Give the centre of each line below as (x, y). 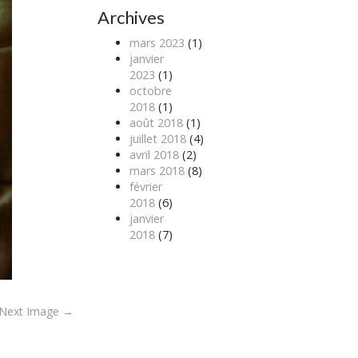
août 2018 (156, 123)
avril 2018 (154, 155)
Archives (131, 18)
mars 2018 (157, 171)
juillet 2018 (157, 139)
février (145, 187)
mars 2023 (157, 43)
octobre (150, 91)
